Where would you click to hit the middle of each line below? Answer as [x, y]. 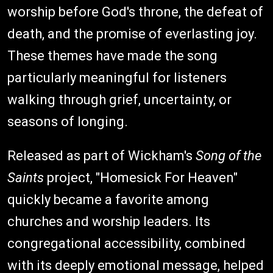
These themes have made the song [112, 55]
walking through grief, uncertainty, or [119, 99]
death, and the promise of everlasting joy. [132, 34]
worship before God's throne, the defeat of [135, 12]
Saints [26, 177]
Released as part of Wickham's [101, 155]
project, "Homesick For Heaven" [141, 177]
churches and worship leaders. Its [109, 221]
